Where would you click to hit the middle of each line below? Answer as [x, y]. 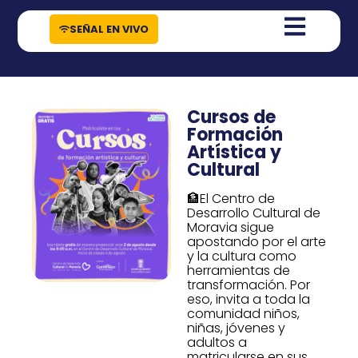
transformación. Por [249, 284]
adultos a [217, 342]
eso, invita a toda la [249, 299]
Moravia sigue [231, 227]
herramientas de [239, 270]
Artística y [234, 152]
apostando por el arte [257, 241]
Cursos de [231, 117]
